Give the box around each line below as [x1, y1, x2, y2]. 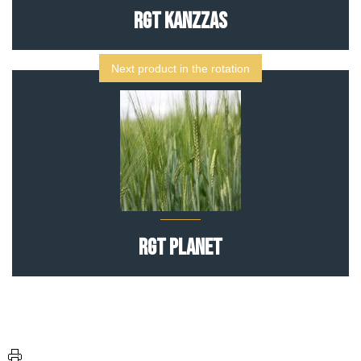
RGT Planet [139, 234, 222, 262]
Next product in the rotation [111, 62, 250, 76]
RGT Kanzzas [134, 8, 227, 35]
